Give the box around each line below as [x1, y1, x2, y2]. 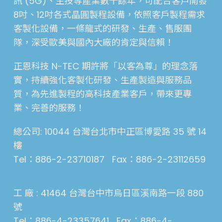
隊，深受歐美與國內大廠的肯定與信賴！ [13, 36, 174, 49]
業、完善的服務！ [13, 102, 85, 114]
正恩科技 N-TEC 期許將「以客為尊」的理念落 [13, 60, 198, 72]
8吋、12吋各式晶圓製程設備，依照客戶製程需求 [13, 8, 205, 21]
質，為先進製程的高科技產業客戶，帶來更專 [13, 88, 192, 100]
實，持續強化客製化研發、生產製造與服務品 [13, 74, 192, 86]
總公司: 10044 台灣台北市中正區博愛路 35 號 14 [13, 125, 207, 138]
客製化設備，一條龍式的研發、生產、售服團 [13, 22, 192, 35]
